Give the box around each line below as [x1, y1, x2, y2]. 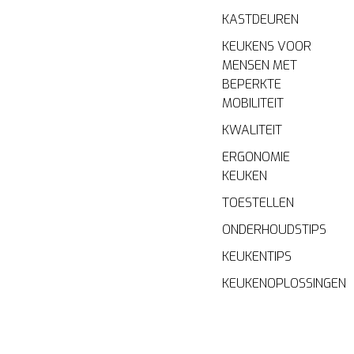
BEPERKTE [222, 76, 282, 93]
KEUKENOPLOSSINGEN [222, 275, 347, 292]
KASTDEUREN [222, 11, 299, 28]
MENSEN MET [222, 57, 298, 74]
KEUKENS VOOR [222, 38, 312, 55]
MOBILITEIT [222, 95, 284, 112]
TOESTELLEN [222, 194, 295, 212]
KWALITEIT [222, 122, 283, 139]
